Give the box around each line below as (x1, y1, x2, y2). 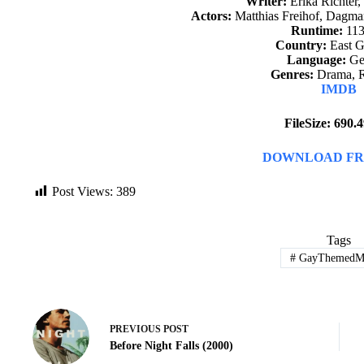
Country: (275, 38, 327, 52)
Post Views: (52, 184, 113, 198)
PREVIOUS (110, 323, 163, 336)
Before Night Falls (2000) (110, 340, 233, 353)
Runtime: (290, 24, 343, 37)
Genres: (271, 67, 314, 81)
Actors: (190, 9, 232, 23)
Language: (287, 53, 347, 67)
